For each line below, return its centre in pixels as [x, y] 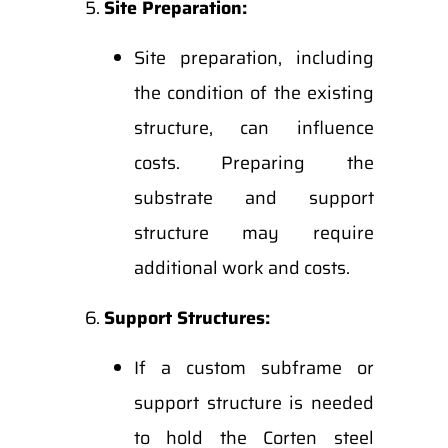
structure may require [253, 233]
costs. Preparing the [253, 163]
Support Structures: [186, 318]
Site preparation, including [253, 58]
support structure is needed [253, 403]
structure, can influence [253, 128]
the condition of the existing [253, 93]
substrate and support [253, 198]
